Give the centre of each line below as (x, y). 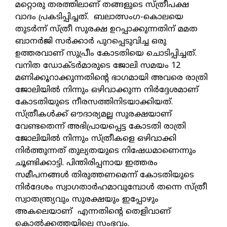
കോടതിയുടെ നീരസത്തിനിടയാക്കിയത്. (94, 103)
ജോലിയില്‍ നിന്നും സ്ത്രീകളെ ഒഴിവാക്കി (96, 139)
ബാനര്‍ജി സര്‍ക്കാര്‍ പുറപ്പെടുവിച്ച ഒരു (91, 42)
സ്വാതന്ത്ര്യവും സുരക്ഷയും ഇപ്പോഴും (87, 200)
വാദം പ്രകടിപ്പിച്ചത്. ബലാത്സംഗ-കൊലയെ (99, 17)
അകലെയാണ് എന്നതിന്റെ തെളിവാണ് (93, 212)
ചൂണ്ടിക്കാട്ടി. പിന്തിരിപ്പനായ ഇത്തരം (86, 163)
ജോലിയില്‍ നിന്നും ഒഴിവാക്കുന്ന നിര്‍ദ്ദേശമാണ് (107, 90)
